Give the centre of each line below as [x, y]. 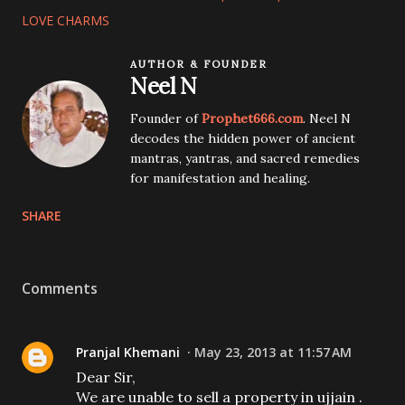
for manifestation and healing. [220, 178]
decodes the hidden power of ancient [243, 138]
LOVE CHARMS [66, 20]
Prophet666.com [252, 118]
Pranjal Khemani [128, 352]
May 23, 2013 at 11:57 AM [273, 352]
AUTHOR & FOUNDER [199, 64]
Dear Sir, [106, 377]
